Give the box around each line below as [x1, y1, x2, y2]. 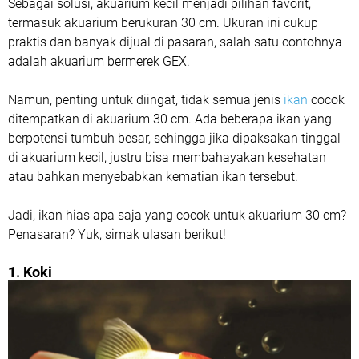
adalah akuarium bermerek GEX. [8, 54, 190, 69]
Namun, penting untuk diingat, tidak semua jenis [8, 92, 284, 107]
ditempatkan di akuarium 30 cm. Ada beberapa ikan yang [8, 111, 332, 127]
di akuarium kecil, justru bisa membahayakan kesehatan [8, 150, 326, 165]
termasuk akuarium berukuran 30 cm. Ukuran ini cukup [8, 15, 318, 30]
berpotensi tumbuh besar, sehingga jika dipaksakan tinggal [8, 131, 341, 146]
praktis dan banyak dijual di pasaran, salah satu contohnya [8, 34, 342, 50]
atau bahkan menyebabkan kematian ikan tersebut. [8, 169, 298, 184]
